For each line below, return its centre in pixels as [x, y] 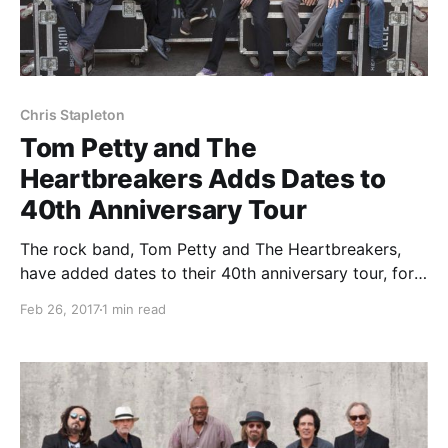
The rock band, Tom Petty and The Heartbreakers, [210, 249]
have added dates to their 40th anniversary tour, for [217, 273]
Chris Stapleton [72, 115]
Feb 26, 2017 [60, 309]
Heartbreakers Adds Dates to [203, 179]
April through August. [100, 297]
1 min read [134, 309]
